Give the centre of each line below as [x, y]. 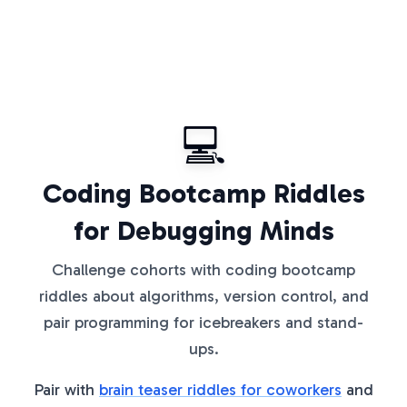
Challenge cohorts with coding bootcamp [203, 270]
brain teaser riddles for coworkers [220, 390]
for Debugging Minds [203, 231]
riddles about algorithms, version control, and [203, 296]
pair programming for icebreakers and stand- [203, 323]
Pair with [66, 390]
